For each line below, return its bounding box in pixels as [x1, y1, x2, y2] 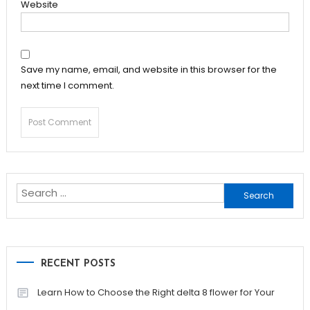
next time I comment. [20, 78, 114, 92]
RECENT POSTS [40, 258, 116, 269]
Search [224, 184, 260, 199]
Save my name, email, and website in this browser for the [20, 62, 277, 76]
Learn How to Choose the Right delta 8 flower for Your [37, 285, 275, 299]
